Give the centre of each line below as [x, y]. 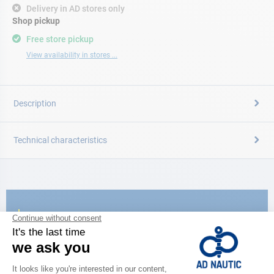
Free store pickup [60, 39]
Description [35, 103]
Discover [55, 235]
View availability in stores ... [72, 55]
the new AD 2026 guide [90, 251]
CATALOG [48, 215]
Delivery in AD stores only [76, 9]
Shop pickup [36, 21]
